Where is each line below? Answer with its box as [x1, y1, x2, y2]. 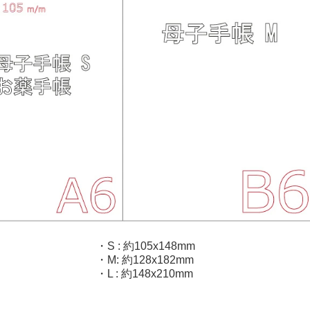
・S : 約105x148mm [96, 240, 195, 252]
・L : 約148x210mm [96, 268, 193, 280]
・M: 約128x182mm [96, 254, 194, 266]
